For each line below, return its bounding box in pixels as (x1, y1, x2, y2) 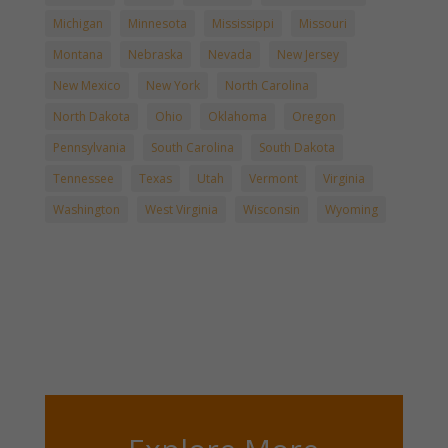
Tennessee (52, 170, 114, 188)
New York (145, 77, 200, 95)
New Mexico (52, 77, 121, 95)
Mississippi (211, 15, 274, 33)
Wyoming (324, 201, 378, 219)
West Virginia (144, 201, 218, 219)
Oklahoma (207, 108, 267, 126)
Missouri (298, 15, 347, 33)
